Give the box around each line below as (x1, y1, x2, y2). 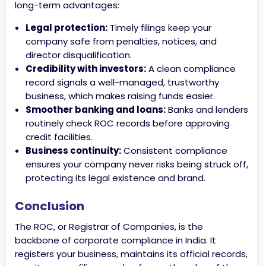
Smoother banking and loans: (26, 103, 166, 116)
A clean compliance (146, 62, 236, 75)
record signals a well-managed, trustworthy (26, 76, 219, 88)
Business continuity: (26, 144, 121, 157)
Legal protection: (26, 21, 107, 34)
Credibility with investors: (26, 62, 146, 75)
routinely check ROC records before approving (26, 117, 230, 129)
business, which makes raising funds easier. (26, 90, 215, 102)
